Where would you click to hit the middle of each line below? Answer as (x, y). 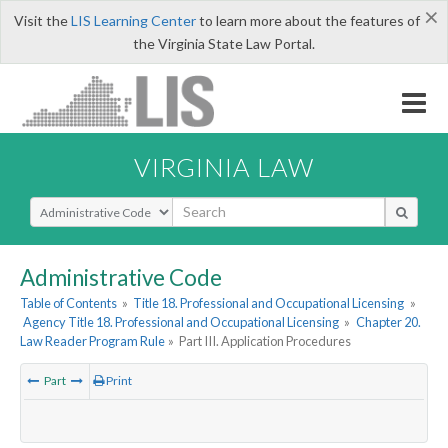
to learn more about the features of (307, 20)
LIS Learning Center (133, 20)
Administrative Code (121, 277)
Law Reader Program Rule (92, 341)
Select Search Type (89, 205)
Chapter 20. (388, 322)
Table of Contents (68, 303)
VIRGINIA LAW (224, 166)
